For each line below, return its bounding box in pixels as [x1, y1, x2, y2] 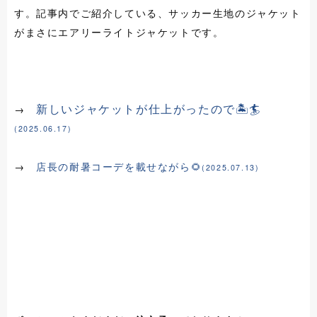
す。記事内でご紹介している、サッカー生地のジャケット [14, 6, 301, 21]
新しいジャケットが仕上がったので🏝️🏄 [36, 100, 262, 117]
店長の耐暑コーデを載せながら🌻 [36, 159, 202, 174]
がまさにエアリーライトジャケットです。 [14, 25, 224, 40]
